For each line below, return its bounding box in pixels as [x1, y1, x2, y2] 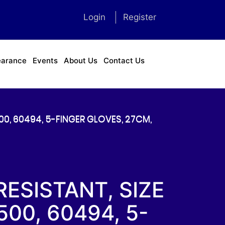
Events [33, 56, 58, 65]
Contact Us [103, 56, 145, 65]
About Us [64, 56, 98, 65]
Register [123, 12, 156, 22]
